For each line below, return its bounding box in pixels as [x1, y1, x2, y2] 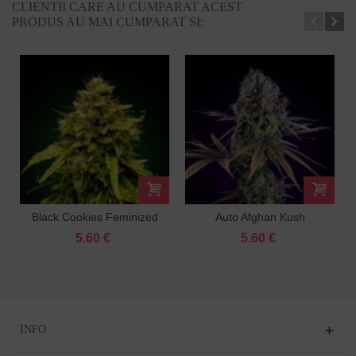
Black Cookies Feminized [31, 210, 158, 223]
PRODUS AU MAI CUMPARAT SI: [12, 14, 203, 29]
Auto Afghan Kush [215, 210, 305, 223]
